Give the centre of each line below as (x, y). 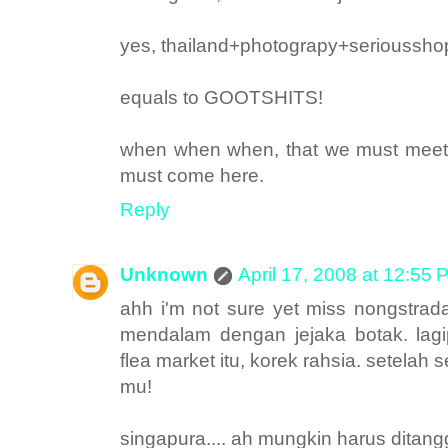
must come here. (192, 175)
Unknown (164, 274)
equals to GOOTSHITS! (221, 97)
